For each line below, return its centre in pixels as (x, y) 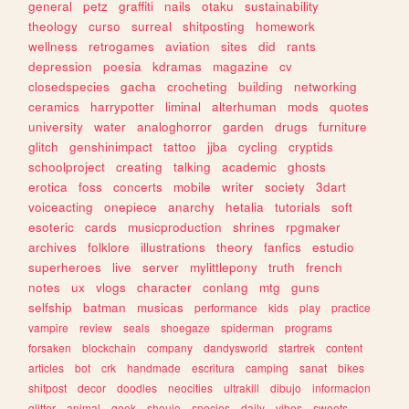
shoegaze (186, 327)
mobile (193, 186)
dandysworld (236, 347)
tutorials (298, 206)
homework (286, 26)
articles (47, 367)
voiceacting (61, 206)
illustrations (173, 246)
